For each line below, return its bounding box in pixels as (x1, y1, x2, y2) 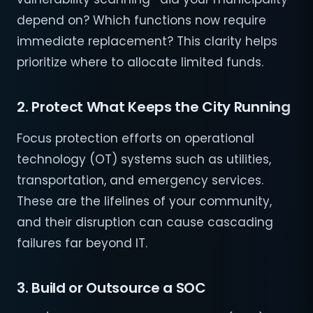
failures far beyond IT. (17, 235, 147, 252)
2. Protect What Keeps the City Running (17, 97, 291, 117)
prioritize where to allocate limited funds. (17, 54, 263, 71)
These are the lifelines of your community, (17, 193, 272, 210)
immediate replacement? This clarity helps (17, 33, 277, 50)
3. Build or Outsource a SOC (17, 278, 206, 298)
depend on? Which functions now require (17, 12, 266, 29)
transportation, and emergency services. (17, 172, 263, 189)
